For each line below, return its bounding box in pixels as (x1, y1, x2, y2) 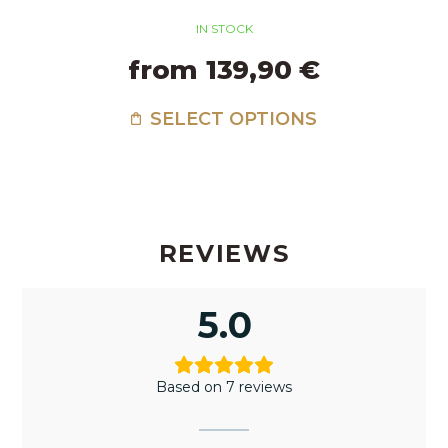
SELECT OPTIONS (145, 108, 318, 131)
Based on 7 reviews (156, 378, 292, 397)
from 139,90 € (128, 54, 320, 87)
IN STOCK (195, 21, 253, 37)
